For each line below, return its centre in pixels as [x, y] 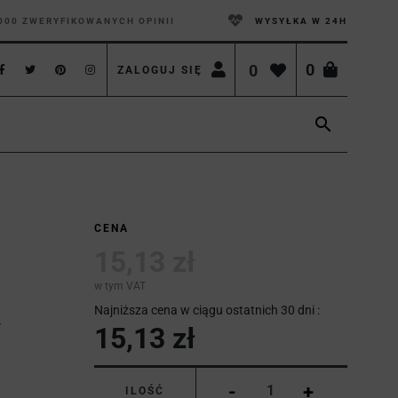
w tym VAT [120, 286]
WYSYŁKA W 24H [301, 20]
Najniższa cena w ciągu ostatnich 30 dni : [207, 310]
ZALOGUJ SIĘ [159, 70]
